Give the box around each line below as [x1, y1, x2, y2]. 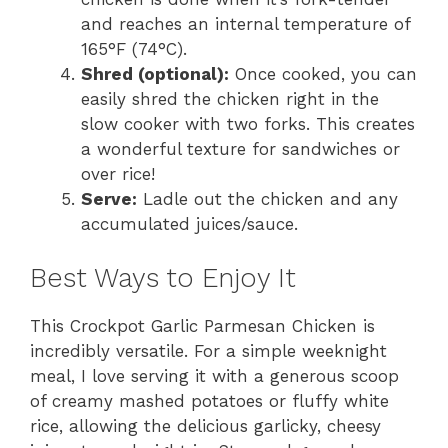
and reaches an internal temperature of [81, 13, 410, 34]
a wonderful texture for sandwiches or [81, 138, 400, 159]
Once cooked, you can [229, 63, 417, 84]
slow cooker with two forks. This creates [81, 113, 415, 134]
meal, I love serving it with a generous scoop [30, 366, 399, 386]
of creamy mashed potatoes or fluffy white [30, 391, 389, 411]
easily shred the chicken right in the [81, 88, 379, 109]
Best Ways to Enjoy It [30, 262, 296, 294]
